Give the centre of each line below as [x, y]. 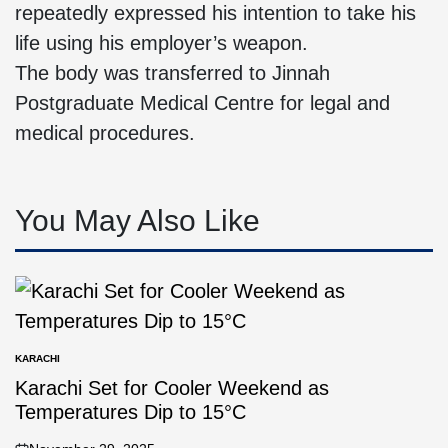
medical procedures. [105, 133]
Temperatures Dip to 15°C [130, 412]
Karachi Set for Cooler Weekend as [172, 388]
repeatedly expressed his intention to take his [215, 13]
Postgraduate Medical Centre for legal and [202, 103]
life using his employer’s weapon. [161, 43]
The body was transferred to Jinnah [172, 73]
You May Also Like [137, 220]
